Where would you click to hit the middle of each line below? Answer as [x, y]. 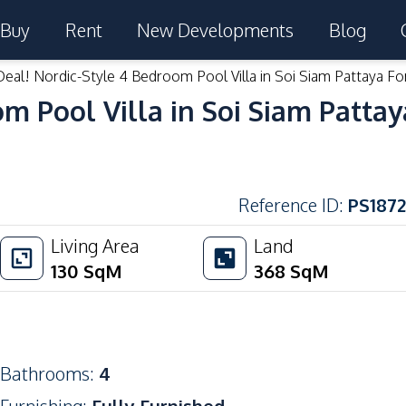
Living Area [95, 246]
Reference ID [289, 205]
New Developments [216, 30]
